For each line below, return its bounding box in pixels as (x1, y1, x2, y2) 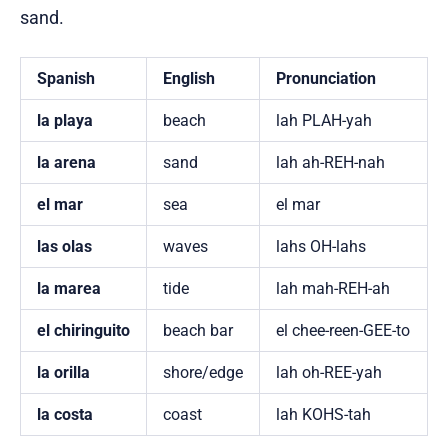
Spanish (37, 69, 95, 89)
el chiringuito (37, 321, 130, 341)
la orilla (37, 363, 90, 383)
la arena (37, 153, 96, 173)
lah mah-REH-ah (276, 279, 390, 299)
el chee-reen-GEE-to (276, 321, 410, 341)
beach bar (163, 321, 233, 341)
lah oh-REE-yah (276, 363, 382, 383)
